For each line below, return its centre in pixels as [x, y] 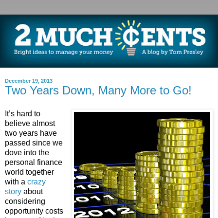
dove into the [27, 152]
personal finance [34, 162]
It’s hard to [23, 113]
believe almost [30, 123]
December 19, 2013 [29, 81]
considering [25, 201]
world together [29, 172]
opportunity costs [34, 211]
